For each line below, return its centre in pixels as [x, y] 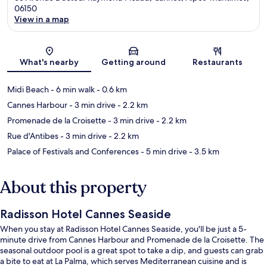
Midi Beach [28, 89]
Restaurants [218, 62]
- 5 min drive [163, 151]
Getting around [133, 62]
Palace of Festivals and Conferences [73, 151]
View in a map [42, 19]
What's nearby [49, 62]
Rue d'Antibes [33, 136]
